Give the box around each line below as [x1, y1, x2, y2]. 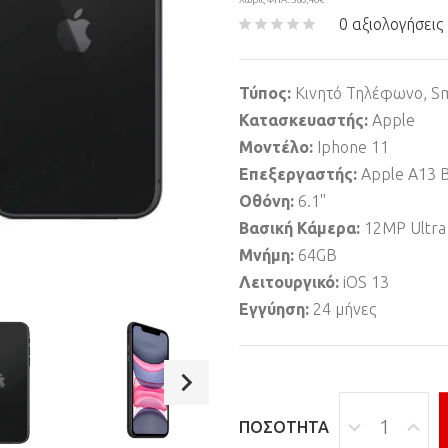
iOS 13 [343, 273, 389, 291]
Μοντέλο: [239, 138, 317, 156]
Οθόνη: [239, 192, 298, 210]
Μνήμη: [239, 246, 298, 264]
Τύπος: [239, 84, 295, 102]
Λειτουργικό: [239, 273, 343, 291]
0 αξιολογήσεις [339, 15, 443, 33]
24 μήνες [313, 300, 376, 318]
